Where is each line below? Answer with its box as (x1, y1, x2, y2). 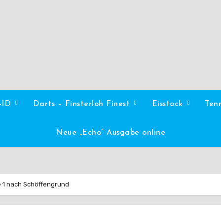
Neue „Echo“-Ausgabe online (56, 129, 165, 137)
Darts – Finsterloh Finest (33, 100, 133, 108)
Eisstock (151, 100, 186, 108)
